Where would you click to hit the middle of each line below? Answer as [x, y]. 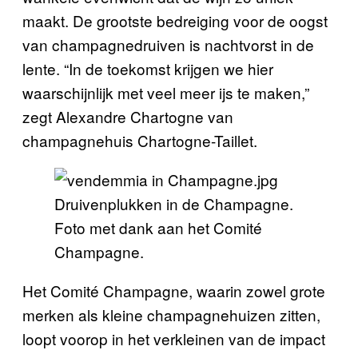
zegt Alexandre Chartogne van [128, 116]
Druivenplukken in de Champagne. [174, 203]
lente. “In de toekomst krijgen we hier [148, 68]
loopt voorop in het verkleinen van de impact [174, 338]
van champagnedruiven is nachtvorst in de [168, 44]
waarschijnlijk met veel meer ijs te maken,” [166, 92]
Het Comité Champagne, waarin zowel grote [174, 290]
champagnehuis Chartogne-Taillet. [142, 140]
